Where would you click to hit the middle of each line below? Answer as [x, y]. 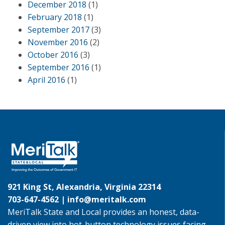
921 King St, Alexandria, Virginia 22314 [84, 187]
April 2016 [46, 80]
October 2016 [53, 55]
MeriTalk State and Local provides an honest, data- [103, 212]
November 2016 [58, 42]
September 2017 [59, 30]
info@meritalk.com [107, 199]
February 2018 [55, 17]
